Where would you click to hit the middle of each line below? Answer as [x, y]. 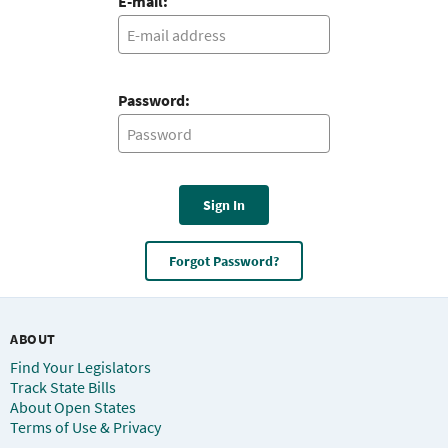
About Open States [73, 406]
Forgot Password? [224, 260]
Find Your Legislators [80, 366]
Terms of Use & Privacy [85, 426]
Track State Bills [63, 386]
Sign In [224, 205]
